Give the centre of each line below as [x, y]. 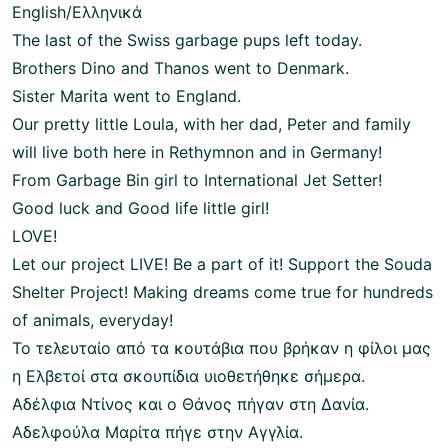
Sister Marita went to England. [126, 95]
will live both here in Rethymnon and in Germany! [197, 151]
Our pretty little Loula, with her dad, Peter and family [211, 123]
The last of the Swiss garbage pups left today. [187, 39]
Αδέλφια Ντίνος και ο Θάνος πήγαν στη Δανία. [190, 403]
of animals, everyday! [92, 319]
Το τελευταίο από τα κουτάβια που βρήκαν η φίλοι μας [221, 347]
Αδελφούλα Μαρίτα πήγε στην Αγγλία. [157, 431]
